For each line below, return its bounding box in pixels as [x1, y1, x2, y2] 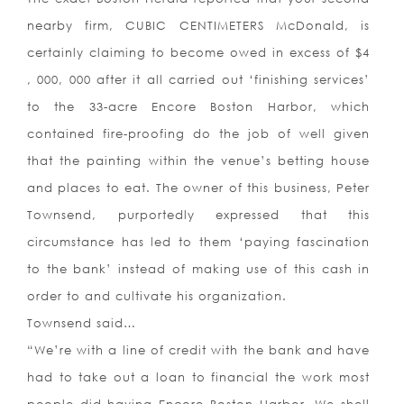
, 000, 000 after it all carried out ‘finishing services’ [27, 72, 371, 87]
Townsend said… [27, 316, 136, 331]
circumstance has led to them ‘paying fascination [27, 234, 371, 250]
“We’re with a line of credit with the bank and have [27, 343, 371, 358]
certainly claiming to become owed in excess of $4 [27, 45, 371, 60]
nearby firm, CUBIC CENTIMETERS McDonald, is [27, 18, 371, 33]
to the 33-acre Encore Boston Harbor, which [27, 99, 371, 115]
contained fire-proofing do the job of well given [27, 126, 371, 142]
